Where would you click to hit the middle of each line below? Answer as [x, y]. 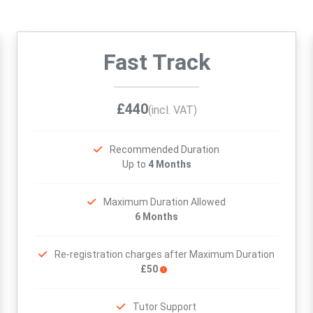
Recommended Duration [165, 150]
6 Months [156, 217]
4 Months [169, 164]
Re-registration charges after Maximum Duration [165, 254]
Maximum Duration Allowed [165, 202]
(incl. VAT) [172, 110]
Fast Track [156, 62]
